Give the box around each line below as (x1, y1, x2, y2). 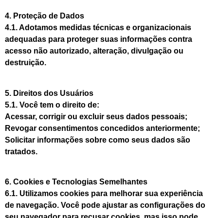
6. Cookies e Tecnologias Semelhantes (5, 177, 147, 186)
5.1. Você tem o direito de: (5, 100, 99, 109)
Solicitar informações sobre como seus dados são (5, 135, 190, 144)
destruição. (5, 58, 46, 67)
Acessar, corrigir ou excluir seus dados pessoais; (5, 112, 187, 121)
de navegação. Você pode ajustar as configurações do (5, 200, 205, 209)
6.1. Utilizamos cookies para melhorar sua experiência (5, 189, 203, 198)
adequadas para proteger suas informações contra (5, 35, 192, 44)
